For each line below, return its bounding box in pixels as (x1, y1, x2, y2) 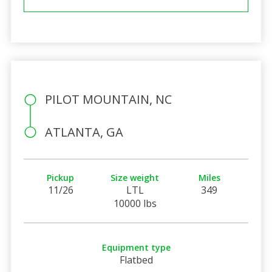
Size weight (110, 171, 160, 183)
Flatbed (119, 253, 153, 267)
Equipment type (101, 241, 171, 253)
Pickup (47, 171, 75, 183)
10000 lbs (113, 196, 157, 210)
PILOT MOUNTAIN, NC (44, 90, 172, 107)
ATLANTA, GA (44, 123, 123, 140)
